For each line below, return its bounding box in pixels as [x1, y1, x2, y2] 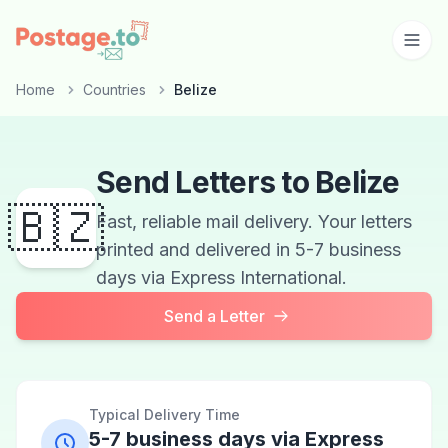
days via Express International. [96, 267, 347, 288]
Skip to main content [15, 9, 172, 29]
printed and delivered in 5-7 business [96, 239, 401, 260]
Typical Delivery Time [89, 406, 240, 423]
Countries [83, 81, 146, 98]
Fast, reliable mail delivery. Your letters [96, 211, 412, 232]
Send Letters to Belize [96, 164, 400, 200]
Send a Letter [163, 306, 265, 326]
